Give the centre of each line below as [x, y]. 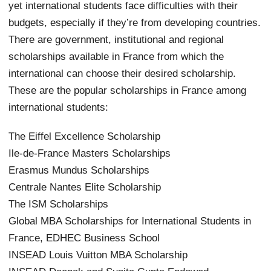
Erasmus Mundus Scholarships [79, 170]
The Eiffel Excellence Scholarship [85, 136]
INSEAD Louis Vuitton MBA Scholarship [98, 254]
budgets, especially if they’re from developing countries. [135, 22]
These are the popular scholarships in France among [128, 90]
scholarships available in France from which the [116, 56]
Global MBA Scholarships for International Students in [130, 220]
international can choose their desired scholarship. [122, 73]
